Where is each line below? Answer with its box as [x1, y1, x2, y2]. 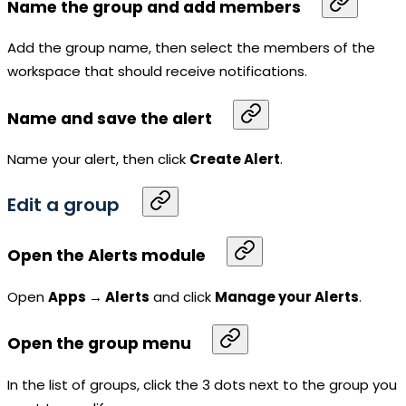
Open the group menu [7, 333, 191, 355]
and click [150, 286, 215, 306]
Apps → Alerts [48, 286, 150, 306]
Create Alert [189, 150, 280, 169]
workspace [7, 62, 81, 82]
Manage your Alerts [215, 286, 359, 306]
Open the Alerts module [7, 245, 206, 267]
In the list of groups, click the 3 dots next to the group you [7, 375, 397, 395]
